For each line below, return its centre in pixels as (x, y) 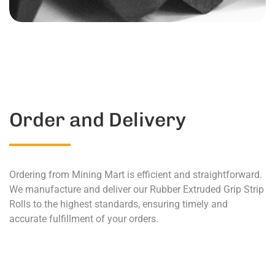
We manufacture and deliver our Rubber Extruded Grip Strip (137, 189)
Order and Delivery (98, 120)
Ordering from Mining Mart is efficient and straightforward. (136, 175)
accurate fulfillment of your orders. (84, 219)
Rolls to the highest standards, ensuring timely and (118, 204)
